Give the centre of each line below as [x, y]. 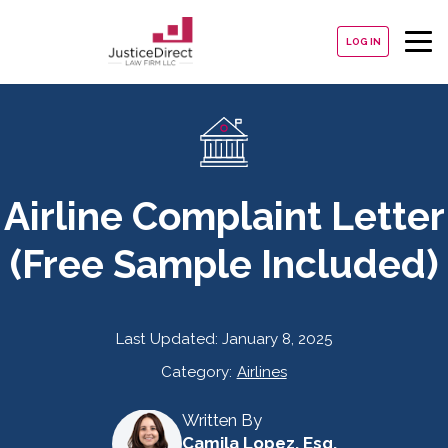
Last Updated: [169, 339]
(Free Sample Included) [224, 265]
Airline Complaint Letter [224, 217]
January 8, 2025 [277, 339]
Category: [197, 372]
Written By [221, 420]
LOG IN [363, 41]
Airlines [261, 372]
